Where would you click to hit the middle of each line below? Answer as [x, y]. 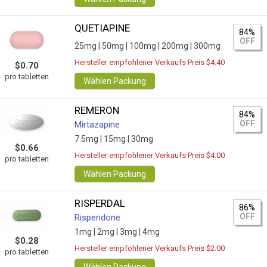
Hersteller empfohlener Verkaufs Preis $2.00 [150, 248]
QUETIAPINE [103, 28]
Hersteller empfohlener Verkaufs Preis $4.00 [150, 155]
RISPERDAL [100, 203]
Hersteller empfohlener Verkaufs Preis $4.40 [150, 62]
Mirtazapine [97, 125]
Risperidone [98, 218]
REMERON [97, 110]
